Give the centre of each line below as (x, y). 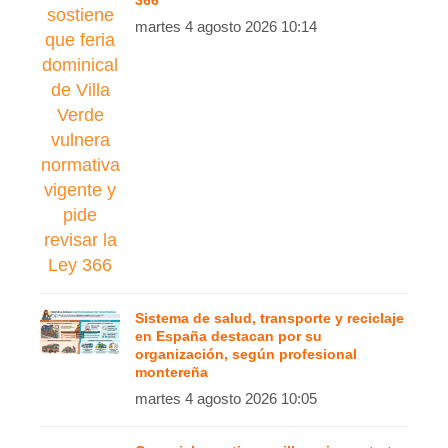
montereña (171, 372)
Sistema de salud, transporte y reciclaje (269, 318)
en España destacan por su (228, 336)
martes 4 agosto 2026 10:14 (226, 26)
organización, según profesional (246, 354)
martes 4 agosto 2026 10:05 (226, 398)
